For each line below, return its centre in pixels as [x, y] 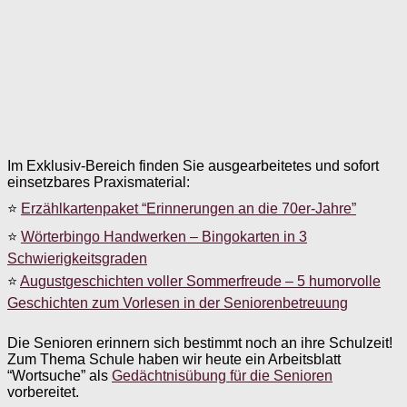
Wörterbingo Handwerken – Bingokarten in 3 [164, 236]
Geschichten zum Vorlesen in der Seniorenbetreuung [178, 303]
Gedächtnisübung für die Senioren [222, 375]
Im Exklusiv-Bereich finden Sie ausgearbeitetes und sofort [193, 165]
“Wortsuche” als [60, 375]
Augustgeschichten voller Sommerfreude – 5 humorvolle [200, 281]
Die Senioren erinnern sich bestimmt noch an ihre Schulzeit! [200, 342]
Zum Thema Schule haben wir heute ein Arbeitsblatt [174, 359]
